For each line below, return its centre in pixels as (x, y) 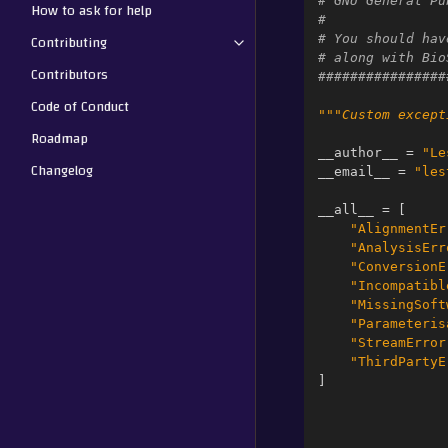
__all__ (346, 209)
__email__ (354, 171)
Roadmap (59, 138)
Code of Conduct (80, 106)
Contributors (69, 74)
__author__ (358, 152)
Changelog (62, 170)
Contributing (69, 42)
